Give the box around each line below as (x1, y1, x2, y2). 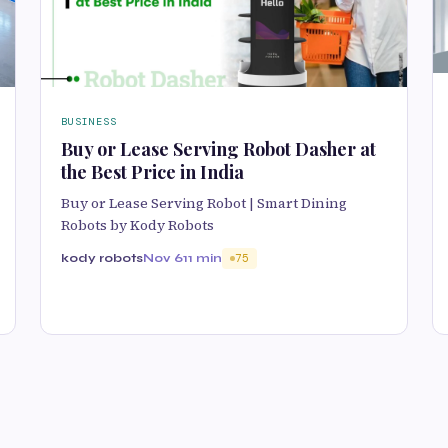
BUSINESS (61, 114, 117, 128)
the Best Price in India (61, 159, 244, 184)
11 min (183, 250, 222, 265)
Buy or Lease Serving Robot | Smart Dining (61, 192, 347, 213)
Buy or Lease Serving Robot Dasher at (61, 136, 376, 161)
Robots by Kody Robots (61, 214, 214, 235)
